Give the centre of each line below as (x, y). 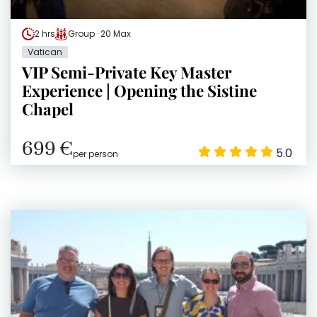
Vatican (45, 52)
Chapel (48, 109)
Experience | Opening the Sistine (139, 91)
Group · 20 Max (99, 34)
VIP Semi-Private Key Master (127, 73)
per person (96, 154)
